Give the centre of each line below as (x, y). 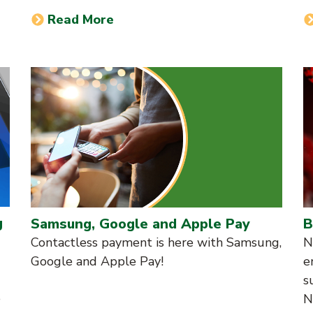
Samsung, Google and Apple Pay (140, 224)
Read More (81, 19)
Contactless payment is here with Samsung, (156, 243)
